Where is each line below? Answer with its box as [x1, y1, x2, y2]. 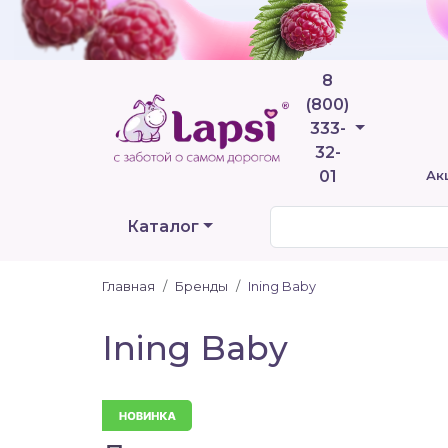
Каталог [127, 217, 199, 236]
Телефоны [354, 118, 441, 137]
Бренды [175, 279, 228, 294]
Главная [102, 279, 155, 294]
